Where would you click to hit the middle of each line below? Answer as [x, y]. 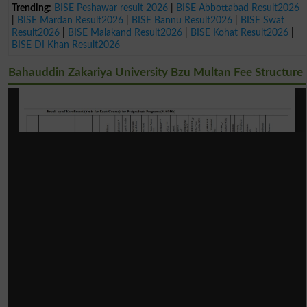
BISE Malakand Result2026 [125, 32]
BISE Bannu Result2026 [182, 20]
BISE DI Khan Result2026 [66, 45]
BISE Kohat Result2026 [240, 32]
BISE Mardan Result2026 [71, 20]
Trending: [32, 8]
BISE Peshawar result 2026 [111, 8]
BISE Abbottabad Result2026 [238, 8]
